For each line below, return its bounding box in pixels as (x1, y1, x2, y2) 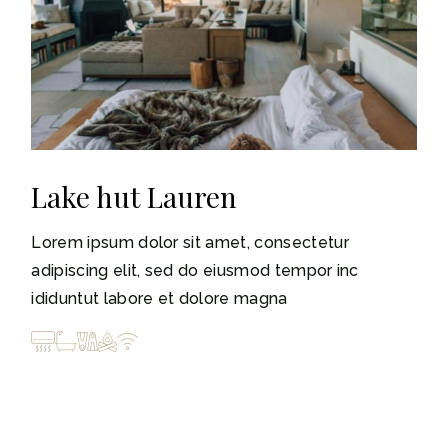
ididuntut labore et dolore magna (31, 288, 288, 308)
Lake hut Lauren (31, 177, 238, 215)
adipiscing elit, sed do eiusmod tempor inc (31, 260, 359, 280)
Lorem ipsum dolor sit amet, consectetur (31, 232, 349, 252)
